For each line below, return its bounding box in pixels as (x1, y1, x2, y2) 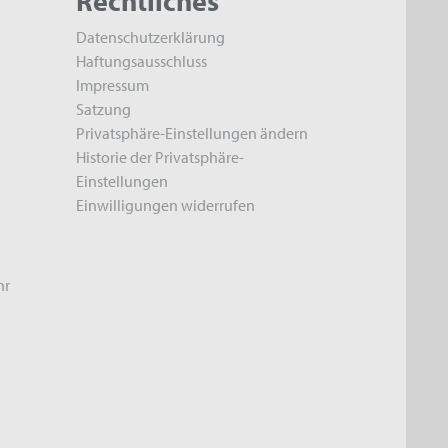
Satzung (76, 99, 131, 119)
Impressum (76, 75, 149, 95)
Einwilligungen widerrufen (76, 195, 255, 215)
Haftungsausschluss (76, 51, 207, 71)
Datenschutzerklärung (76, 27, 225, 47)
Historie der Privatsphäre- (76, 147, 244, 167)
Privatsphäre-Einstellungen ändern (76, 123, 308, 143)
